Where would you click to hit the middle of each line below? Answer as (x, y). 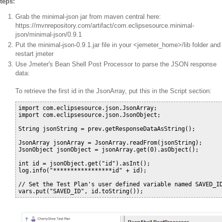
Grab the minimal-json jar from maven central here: (88, 16)
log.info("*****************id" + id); (83, 171)
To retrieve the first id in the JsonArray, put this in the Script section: (113, 91)
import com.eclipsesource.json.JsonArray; (88, 108)
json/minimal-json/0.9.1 (49, 34)
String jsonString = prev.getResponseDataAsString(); (107, 129)
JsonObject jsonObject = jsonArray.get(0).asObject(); (109, 150)
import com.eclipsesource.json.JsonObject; (89, 115)
